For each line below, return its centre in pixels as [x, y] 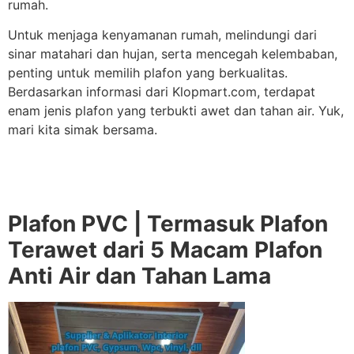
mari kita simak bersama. [83, 130]
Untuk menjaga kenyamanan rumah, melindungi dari [162, 35]
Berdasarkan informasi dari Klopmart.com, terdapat [162, 92]
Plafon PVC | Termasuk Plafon [168, 224]
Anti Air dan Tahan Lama [139, 276]
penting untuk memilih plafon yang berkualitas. [148, 73]
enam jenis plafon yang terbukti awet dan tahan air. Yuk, [176, 111]
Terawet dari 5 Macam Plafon [165, 250]
